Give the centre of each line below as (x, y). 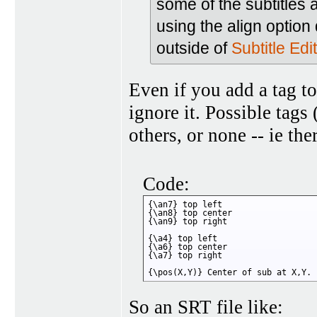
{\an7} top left (185, 205)
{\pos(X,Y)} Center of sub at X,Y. (230, 273)
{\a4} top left (183, 239)
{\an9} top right (188, 222)
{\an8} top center (190, 213)
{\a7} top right (185, 256)
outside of (194, 48)
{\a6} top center (188, 247)
